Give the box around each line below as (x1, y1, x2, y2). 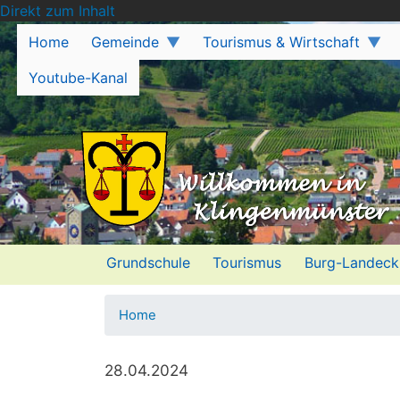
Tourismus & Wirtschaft (203, 33, 361, 51)
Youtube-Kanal (28, 69, 128, 87)
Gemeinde (91, 33, 160, 51)
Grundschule (105, 254, 190, 271)
